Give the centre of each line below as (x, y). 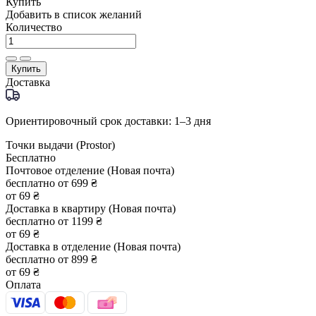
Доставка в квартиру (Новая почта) (91, 208)
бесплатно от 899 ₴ (51, 259)
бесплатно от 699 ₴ (51, 183)
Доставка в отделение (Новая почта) (93, 246)
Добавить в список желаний (74, 14)
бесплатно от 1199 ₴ (54, 221)
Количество (34, 27)
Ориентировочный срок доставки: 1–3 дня (108, 121)
